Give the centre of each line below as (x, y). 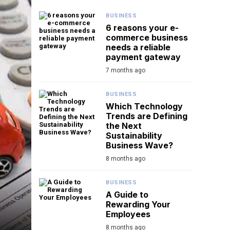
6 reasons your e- (142, 28)
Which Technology (144, 107)
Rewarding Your (138, 205)
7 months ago (126, 71)
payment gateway (143, 57)
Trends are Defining (147, 116)
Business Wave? (139, 146)
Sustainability (134, 136)
